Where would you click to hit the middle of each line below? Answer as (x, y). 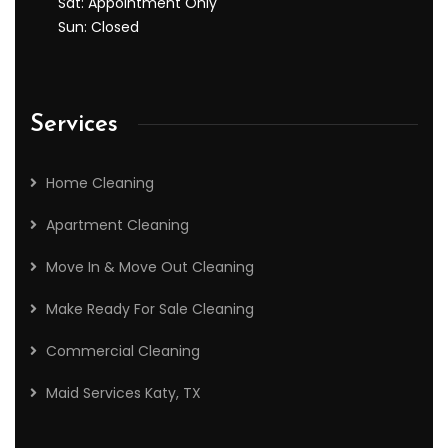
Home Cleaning (100, 182)
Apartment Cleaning (117, 224)
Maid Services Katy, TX (123, 392)
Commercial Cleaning (123, 350)
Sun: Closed (98, 26)
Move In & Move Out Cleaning (150, 266)
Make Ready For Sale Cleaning (150, 308)
